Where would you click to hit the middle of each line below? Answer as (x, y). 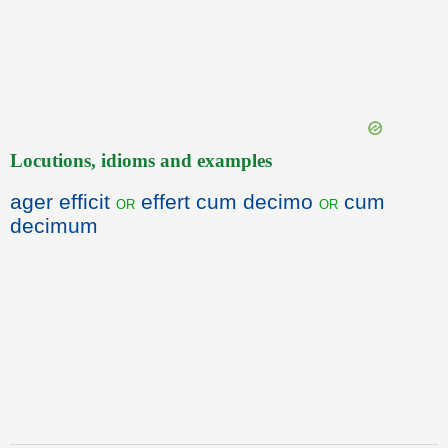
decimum (54, 225)
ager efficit (63, 201)
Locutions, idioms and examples (141, 160)
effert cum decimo (227, 201)
